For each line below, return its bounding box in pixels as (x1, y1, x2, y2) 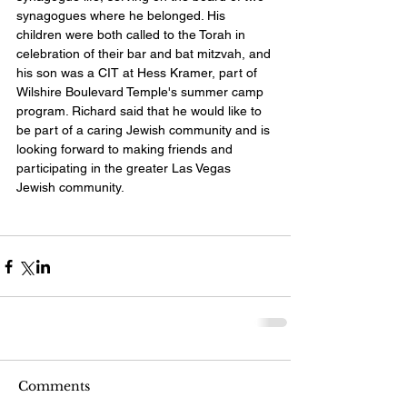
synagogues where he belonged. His (16, 8, 229, 24)
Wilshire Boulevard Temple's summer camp (16, 84, 267, 100)
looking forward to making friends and (16, 142, 236, 157)
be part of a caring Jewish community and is (16, 123, 273, 138)
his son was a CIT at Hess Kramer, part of (16, 65, 261, 81)
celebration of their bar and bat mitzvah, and (16, 46, 274, 62)
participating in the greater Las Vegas (16, 161, 234, 176)
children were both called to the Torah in (16, 27, 249, 43)
